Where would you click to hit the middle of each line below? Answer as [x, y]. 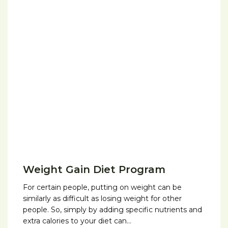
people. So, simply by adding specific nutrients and [112, 209]
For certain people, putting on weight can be [102, 187]
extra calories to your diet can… [77, 221]
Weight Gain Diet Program [94, 169]
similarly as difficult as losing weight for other [102, 198]
